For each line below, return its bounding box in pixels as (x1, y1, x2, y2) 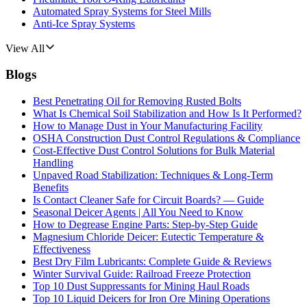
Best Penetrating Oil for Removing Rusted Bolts (33, 95, 241, 108)
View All (5, 42, 45, 54)
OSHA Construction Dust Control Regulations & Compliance (33, 132, 300, 145)
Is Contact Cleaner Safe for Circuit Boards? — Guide (33, 194, 264, 206)
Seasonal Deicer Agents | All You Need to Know (33, 206, 243, 219)
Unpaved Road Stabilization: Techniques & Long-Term (33, 169, 273, 182)
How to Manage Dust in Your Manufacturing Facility (33, 120, 262, 132)
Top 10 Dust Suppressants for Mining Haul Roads (33, 280, 249, 293)
